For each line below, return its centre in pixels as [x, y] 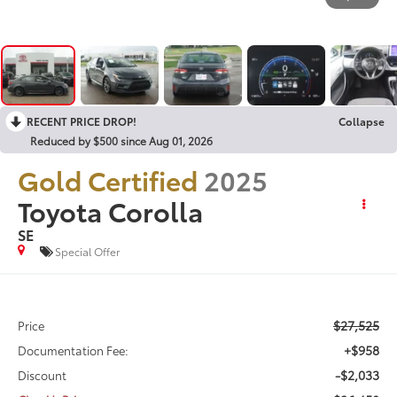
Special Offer [88, 252]
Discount [43, 374]
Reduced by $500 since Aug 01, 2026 [121, 140]
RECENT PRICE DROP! [82, 121]
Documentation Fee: [74, 350]
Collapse [362, 121]
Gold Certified [108, 179]
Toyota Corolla [111, 210]
